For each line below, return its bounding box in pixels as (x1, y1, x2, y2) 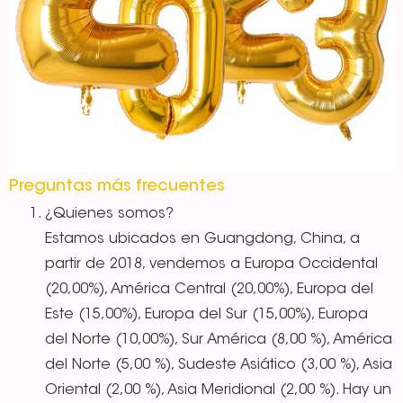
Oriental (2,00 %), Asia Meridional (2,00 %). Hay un (45, 382, 391, 398)
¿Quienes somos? (45, 206, 174, 221)
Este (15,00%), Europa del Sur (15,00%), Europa (45, 307, 368, 322)
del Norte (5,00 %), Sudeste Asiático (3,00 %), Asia (45, 357, 392, 372)
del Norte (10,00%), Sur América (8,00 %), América (45, 332, 392, 347)
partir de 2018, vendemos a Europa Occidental (45, 256, 378, 272)
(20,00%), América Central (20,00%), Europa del (45, 282, 373, 297)
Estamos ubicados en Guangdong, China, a (45, 231, 360, 246)
